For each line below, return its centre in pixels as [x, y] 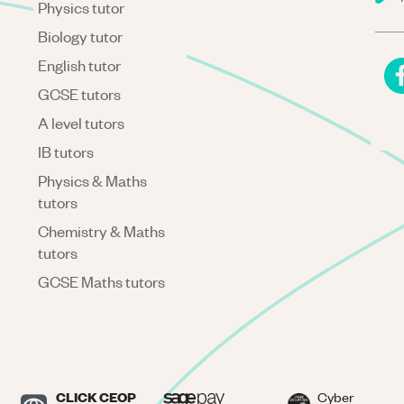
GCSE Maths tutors [102, 281]
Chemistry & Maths [102, 231]
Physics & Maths [93, 180]
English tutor [80, 65]
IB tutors [66, 151]
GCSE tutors [80, 94]
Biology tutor [81, 36]
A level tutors [82, 123]
